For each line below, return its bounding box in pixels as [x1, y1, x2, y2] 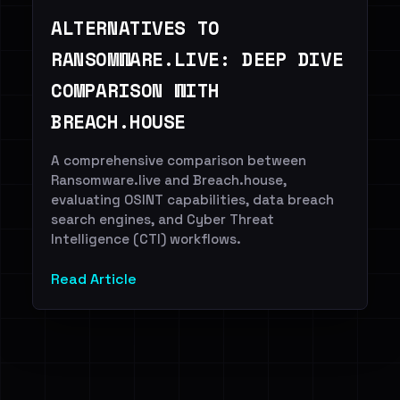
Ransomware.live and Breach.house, [51, 171, 287, 188]
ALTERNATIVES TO [51, 14, 220, 42]
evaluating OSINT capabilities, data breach [51, 191, 334, 208]
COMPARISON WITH [51, 77, 220, 104]
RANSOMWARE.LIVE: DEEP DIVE [51, 46, 344, 73]
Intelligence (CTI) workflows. [51, 230, 241, 247]
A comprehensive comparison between [51, 152, 306, 169]
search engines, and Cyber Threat [51, 211, 274, 228]
